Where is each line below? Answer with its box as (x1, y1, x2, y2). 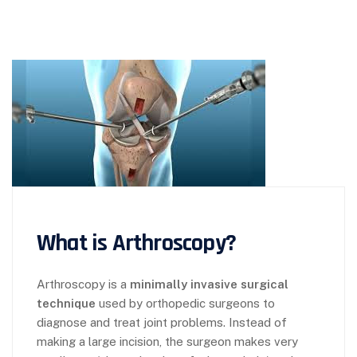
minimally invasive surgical (130, 277, 288, 291)
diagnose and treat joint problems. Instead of (37, 316, 287, 329)
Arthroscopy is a (37, 277, 130, 291)
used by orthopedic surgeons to (96, 296, 275, 310)
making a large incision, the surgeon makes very (37, 335, 298, 348)
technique (37, 296, 96, 310)
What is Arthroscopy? (37, 228, 236, 258)
